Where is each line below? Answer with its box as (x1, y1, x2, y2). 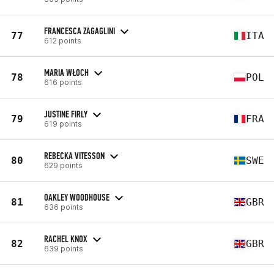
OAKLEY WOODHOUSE (44, 191, 109, 203)
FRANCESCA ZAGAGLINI (44, 24, 115, 37)
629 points (44, 160, 83, 170)
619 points (44, 119, 82, 128)
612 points (44, 35, 81, 45)
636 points (44, 202, 83, 212)
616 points (44, 77, 82, 87)
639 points (44, 243, 83, 253)
